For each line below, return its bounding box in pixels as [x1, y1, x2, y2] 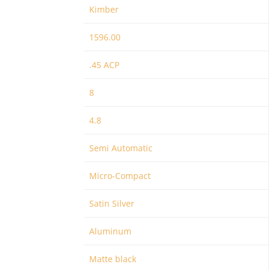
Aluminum [89, 225, 131, 237]
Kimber [89, 4, 119, 15]
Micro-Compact [89, 170, 151, 181]
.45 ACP [89, 59, 119, 71]
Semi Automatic [89, 142, 152, 154]
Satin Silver [89, 198, 134, 209]
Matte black [89, 253, 136, 265]
